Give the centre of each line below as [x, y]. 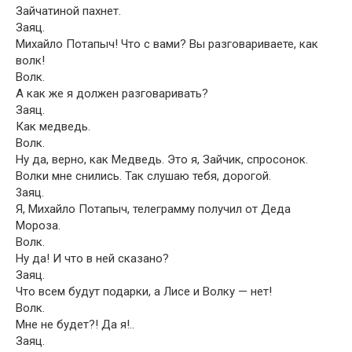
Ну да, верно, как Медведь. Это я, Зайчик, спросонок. [162, 159]
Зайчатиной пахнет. [68, 11]
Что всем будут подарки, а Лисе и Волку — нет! [144, 291]
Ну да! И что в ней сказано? [92, 258]
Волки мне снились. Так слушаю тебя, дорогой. [143, 176]
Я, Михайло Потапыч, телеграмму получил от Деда [153, 209]
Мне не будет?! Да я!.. [75, 324]
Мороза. [38, 225]
